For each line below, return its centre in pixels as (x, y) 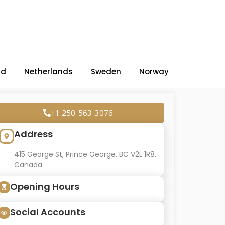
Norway (154, 72)
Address (33, 134)
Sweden (106, 72)
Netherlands (48, 72)
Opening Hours (44, 187)
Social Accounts (47, 212)
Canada (28, 165)
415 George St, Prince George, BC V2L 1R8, (85, 154)
